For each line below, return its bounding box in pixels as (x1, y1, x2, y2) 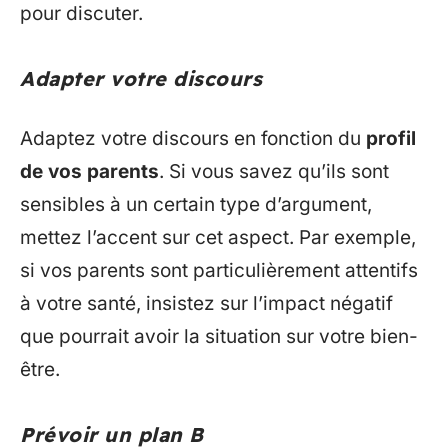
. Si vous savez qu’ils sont (159, 159, 389, 183)
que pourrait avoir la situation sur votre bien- (20, 324, 418, 348)
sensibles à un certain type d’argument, (20, 192, 372, 216)
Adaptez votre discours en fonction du (20, 126, 366, 150)
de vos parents (20, 159, 159, 183)
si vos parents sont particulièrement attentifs (20, 258, 418, 282)
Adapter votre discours (20, 66, 262, 92)
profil (366, 126, 416, 150)
